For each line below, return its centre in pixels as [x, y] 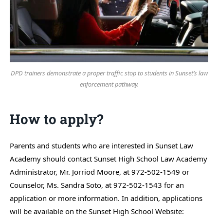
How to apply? [56, 119]
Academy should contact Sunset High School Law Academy [109, 159]
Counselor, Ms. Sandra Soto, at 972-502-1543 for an [97, 185]
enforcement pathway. [109, 84]
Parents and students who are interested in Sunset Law [101, 146]
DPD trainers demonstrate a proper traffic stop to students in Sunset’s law [109, 73]
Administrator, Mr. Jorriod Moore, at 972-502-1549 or [100, 172]
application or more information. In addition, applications [106, 198]
